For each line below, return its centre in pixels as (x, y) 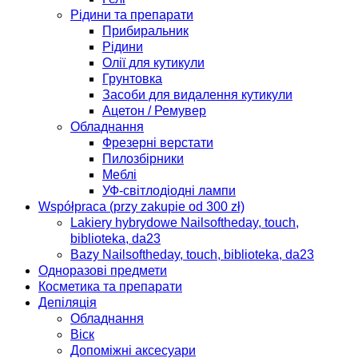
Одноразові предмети (103, 270)
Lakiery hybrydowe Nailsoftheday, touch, (185, 222)
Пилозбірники (143, 158)
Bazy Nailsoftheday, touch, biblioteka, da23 (192, 254)
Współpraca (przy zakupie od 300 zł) (141, 206)
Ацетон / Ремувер (154, 110)
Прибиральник (145, 30)
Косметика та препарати (110, 286)
